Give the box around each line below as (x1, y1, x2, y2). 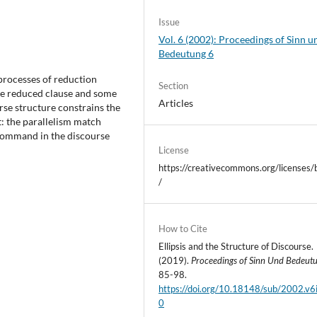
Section (158, 80, 189, 92)
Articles (158, 97, 194, 110)
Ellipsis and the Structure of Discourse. (158, 241, 314, 253)
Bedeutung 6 (158, 47, 214, 59)
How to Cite (158, 223, 208, 235)
